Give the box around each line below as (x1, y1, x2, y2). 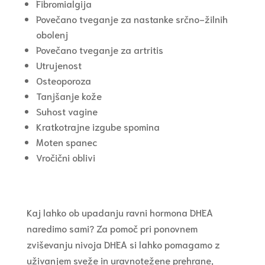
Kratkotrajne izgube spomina (35, 120, 160, 133)
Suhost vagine (35, 105, 98, 118)
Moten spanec (35, 135, 98, 148)
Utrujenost (35, 59, 82, 72)
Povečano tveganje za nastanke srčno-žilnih (35, 12, 228, 25)
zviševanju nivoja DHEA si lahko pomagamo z (26, 238, 220, 251)
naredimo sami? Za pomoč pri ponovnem (26, 222, 198, 235)
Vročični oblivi (35, 151, 95, 164)
